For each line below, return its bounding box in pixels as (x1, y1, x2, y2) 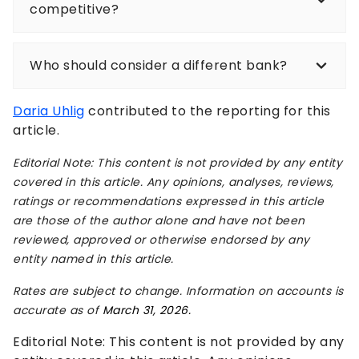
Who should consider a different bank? (30, 56, 288, 75)
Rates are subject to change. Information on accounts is (13, 283, 344, 300)
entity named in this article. (13, 251, 174, 268)
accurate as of (13, 302, 99, 319)
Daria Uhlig (13, 102, 85, 121)
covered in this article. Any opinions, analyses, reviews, (13, 174, 334, 191)
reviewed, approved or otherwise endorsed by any (13, 232, 310, 248)
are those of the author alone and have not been (13, 212, 305, 229)
